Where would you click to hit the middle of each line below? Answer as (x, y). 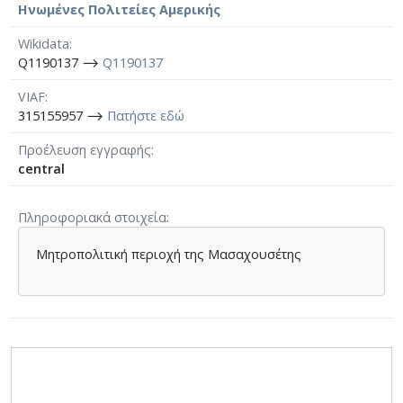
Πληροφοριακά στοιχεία (92, 217)
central (41, 168)
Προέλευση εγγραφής (85, 149)
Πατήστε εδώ (146, 115)
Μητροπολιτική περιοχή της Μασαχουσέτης (169, 254)
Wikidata (44, 43)
